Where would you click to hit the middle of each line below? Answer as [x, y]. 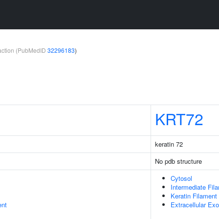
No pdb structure [178, 161]
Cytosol [181, 178]
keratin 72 [169, 144]
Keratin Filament [194, 196]
